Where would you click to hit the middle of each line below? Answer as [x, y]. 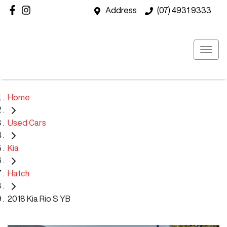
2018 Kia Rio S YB [39, 198]
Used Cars [27, 122]
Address [121, 10]
